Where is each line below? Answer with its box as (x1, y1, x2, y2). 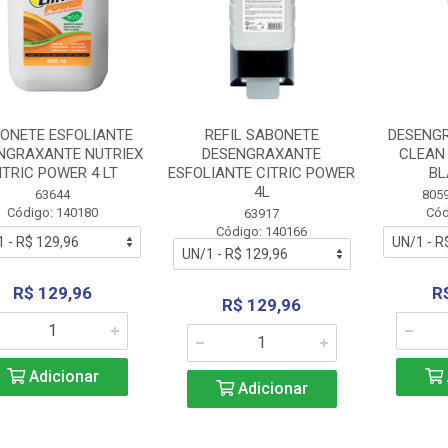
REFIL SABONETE (204, 126, 319, 144)
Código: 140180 (7, 205, 99, 220)
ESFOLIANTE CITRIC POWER (168, 164, 356, 182)
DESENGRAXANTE (202, 145, 322, 163)
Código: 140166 (216, 224, 308, 239)
